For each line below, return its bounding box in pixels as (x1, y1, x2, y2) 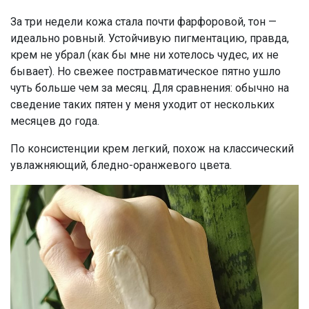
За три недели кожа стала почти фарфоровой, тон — (10, 14, 277, 28)
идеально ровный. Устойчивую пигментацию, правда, (10, 31, 289, 45)
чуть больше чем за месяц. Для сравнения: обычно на (10, 81, 289, 94)
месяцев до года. (10, 114, 99, 128)
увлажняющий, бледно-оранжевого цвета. (10, 158, 232, 172)
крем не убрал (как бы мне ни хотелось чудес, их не (10, 48, 279, 61)
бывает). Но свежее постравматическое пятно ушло (10, 64, 281, 78)
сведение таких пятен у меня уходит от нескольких (10, 97, 275, 111)
